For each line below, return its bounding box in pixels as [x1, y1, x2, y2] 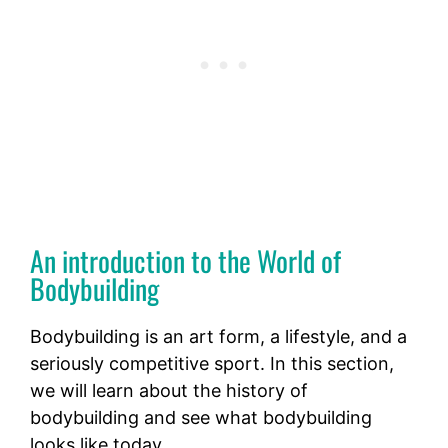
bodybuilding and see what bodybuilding [30, 407, 372, 429]
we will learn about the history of [30, 380, 308, 402]
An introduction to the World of [30, 240, 341, 282]
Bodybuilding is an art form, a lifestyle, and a [30, 326, 407, 348]
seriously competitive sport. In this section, [30, 353, 394, 375]
